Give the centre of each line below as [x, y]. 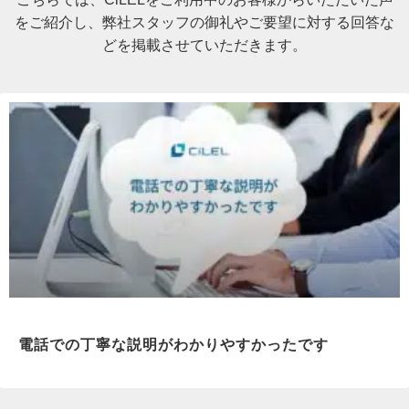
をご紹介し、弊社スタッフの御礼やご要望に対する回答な [204, 22]
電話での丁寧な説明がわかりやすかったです [173, 345]
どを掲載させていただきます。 [204, 45]
